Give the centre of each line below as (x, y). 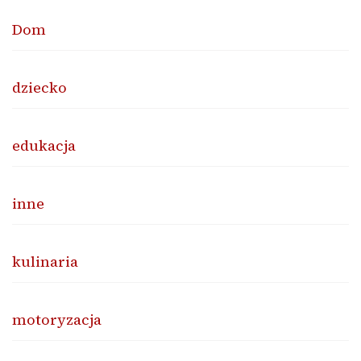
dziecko (39, 88)
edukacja (44, 146)
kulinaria (45, 262)
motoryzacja (57, 320)
